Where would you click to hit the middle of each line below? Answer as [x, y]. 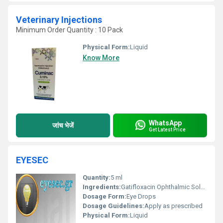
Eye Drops [141, 196]
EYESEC [32, 160]
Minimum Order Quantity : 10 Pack [69, 30]
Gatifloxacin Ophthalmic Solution [161, 187]
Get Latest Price [167, 129]
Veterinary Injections [59, 20]
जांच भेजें [63, 125]
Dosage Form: [105, 196]
